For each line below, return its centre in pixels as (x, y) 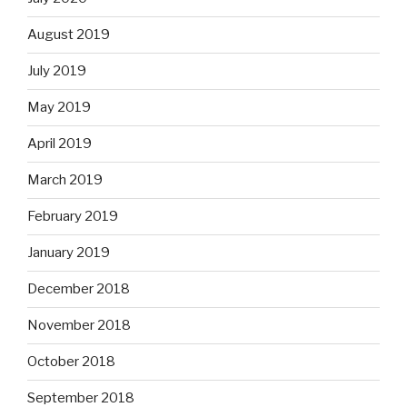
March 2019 (65, 180)
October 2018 (71, 362)
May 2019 (59, 108)
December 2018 (79, 289)
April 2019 (60, 144)
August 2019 (69, 35)
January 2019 (69, 253)
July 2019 (57, 71)
